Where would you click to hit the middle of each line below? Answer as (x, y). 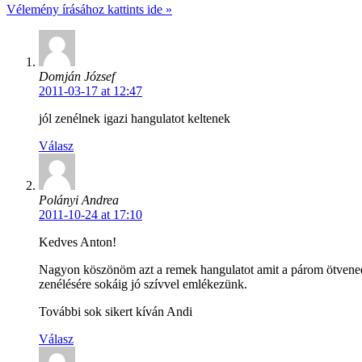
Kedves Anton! (78, 242)
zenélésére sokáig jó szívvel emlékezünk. (143, 284)
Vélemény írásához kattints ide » (89, 9)
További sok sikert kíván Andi (116, 311)
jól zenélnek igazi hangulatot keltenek (135, 118)
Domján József (77, 76)
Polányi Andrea (79, 200)
